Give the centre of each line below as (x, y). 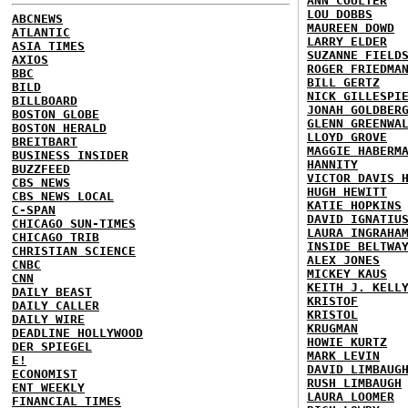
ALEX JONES (343, 260)
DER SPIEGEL (52, 346)
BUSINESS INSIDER (70, 155)
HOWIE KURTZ (347, 342)
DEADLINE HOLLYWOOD (77, 332)
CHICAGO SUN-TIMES (74, 223)
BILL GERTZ (343, 82)
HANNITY (332, 164)
